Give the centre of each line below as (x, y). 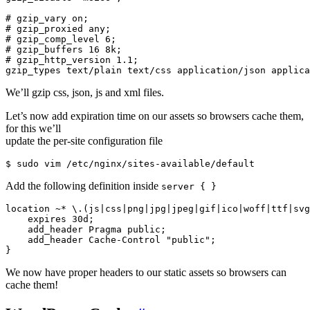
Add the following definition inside (83, 185)
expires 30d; (50, 219)
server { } (189, 186)
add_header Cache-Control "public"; (111, 239)
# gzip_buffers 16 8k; (64, 49)
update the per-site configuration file (84, 140)
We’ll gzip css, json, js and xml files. (85, 92)
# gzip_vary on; (47, 18)
